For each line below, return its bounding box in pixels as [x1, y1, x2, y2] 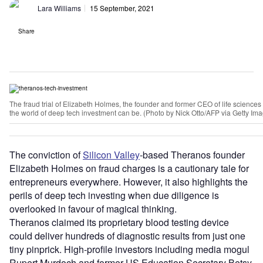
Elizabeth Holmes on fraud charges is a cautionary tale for [9, 161, 249, 175]
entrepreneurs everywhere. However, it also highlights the [9, 174, 248, 188]
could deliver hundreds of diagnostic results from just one [9, 228, 245, 242]
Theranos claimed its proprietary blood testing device [9, 215, 229, 229]
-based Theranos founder [140, 147, 245, 161]
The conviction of [9, 147, 83, 161]
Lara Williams [38, 2, 81, 13]
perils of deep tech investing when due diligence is [9, 188, 219, 202]
